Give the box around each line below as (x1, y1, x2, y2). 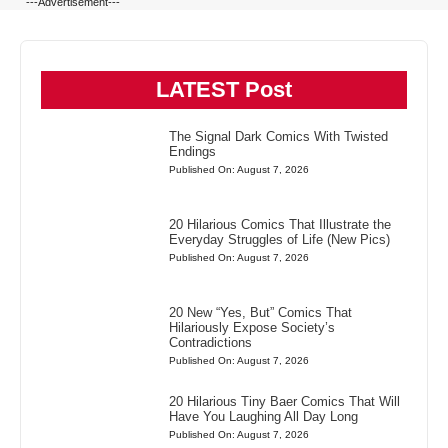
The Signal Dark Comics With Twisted (169, 129, 389, 144)
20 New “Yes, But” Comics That (169, 305, 353, 321)
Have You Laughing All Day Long (169, 408, 359, 424)
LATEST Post (156, 77, 292, 102)
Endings (169, 144, 217, 159)
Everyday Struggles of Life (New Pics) (169, 232, 391, 248)
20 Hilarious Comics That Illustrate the (169, 217, 392, 233)
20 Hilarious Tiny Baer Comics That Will (169, 393, 401, 409)
